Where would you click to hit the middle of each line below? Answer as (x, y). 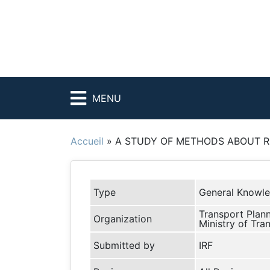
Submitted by (124, 245)
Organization (123, 219)
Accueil (87, 141)
